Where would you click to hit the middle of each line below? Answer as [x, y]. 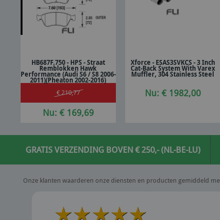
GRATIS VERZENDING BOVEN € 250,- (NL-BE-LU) [113, 150]
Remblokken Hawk [68, 69]
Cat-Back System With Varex [173, 69]
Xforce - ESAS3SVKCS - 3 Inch [173, 63]
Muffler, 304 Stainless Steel [173, 74]
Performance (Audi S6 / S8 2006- [68, 74]
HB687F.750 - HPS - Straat [68, 63]
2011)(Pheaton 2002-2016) [68, 80]
